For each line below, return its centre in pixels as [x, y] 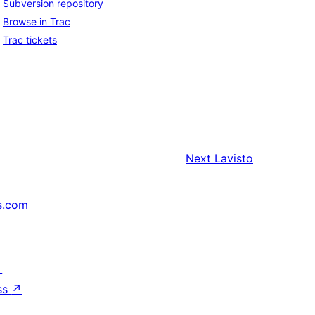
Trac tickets [30, 40]
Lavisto [234, 159]
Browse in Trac [37, 22]
